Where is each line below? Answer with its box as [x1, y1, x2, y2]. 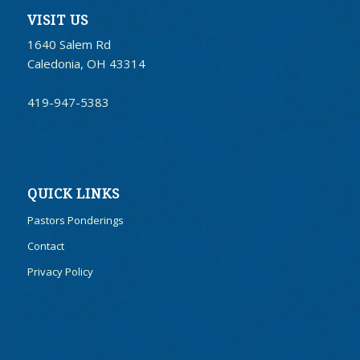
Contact [27, 238, 64, 253]
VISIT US [27, 12, 88, 28]
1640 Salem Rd [27, 35, 111, 52]
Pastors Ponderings [27, 212, 124, 227]
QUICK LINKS [27, 186, 120, 202]
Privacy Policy [27, 264, 93, 279]
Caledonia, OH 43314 [27, 55, 145, 72]
